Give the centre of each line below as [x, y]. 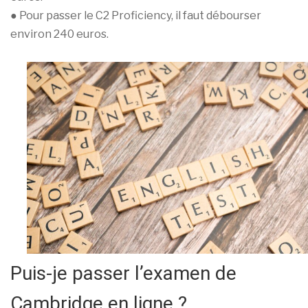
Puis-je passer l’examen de [123, 273]
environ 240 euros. [59, 34]
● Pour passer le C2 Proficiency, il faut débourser [136, 16]
